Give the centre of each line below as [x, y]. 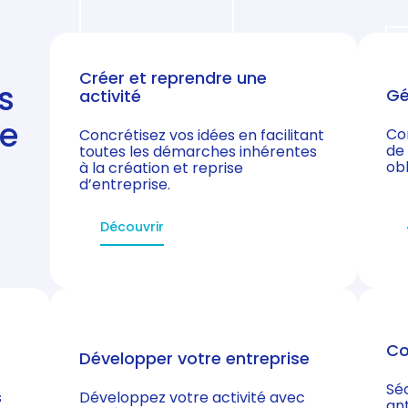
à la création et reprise [161, 168]
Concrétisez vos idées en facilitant [201, 135]
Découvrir [133, 226]
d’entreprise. [124, 184]
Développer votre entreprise [194, 358]
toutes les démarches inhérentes [198, 151]
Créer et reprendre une [173, 77]
